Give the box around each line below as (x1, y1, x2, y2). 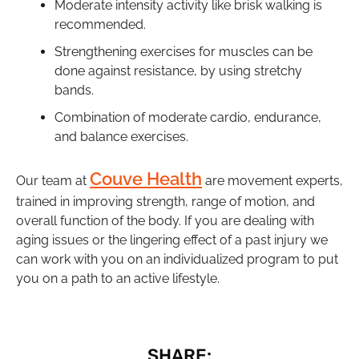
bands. (54, 82, 94, 98)
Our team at (16, 172, 90, 188)
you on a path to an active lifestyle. (16, 270, 220, 286)
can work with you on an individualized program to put (16, 251, 338, 267)
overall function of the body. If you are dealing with (16, 212, 314, 228)
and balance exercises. (54, 128, 188, 144)
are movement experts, (202, 172, 343, 188)
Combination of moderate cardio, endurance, (54, 109, 321, 125)
